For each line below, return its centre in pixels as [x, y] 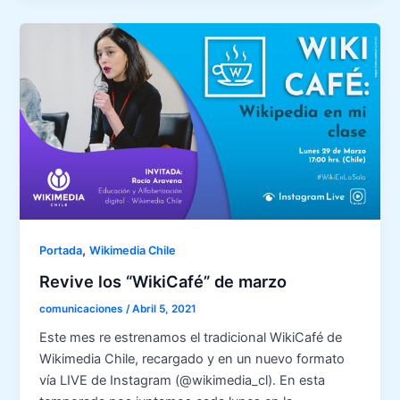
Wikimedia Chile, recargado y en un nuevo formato [192, 359]
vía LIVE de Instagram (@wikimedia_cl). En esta [183, 381]
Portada [61, 251]
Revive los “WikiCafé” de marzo [163, 281]
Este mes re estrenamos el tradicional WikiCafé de [191, 338]
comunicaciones [83, 308]
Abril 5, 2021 [165, 308]
